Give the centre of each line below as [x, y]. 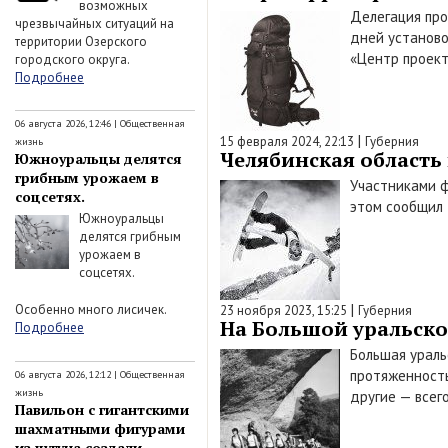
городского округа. [72, 59]
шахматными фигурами [100, 428]
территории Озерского [81, 41]
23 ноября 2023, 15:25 [283, 310]
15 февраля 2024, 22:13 [287, 141]
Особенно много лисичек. [90, 309]
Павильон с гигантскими [102, 409]
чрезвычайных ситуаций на [94, 23]
